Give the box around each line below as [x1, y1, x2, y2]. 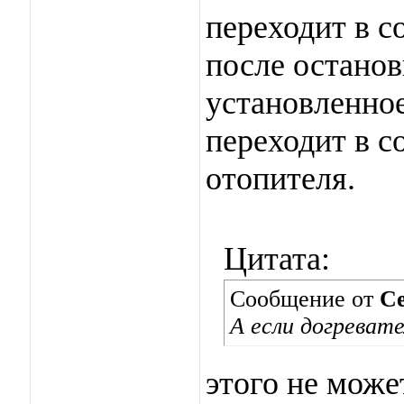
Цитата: [224, 241, 330, 277]
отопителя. [206, 161, 355, 197]
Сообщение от [230, 286, 380, 312]
